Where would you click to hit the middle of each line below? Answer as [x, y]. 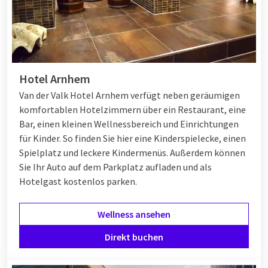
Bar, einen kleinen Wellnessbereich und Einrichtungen [129, 124]
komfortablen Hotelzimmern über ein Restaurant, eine [133, 110]
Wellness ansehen [134, 214]
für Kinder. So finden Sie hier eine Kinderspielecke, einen [133, 138]
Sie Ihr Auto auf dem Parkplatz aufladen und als [115, 167]
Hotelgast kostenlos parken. [78, 182]
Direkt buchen [134, 237]
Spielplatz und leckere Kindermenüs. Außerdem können [132, 153]
